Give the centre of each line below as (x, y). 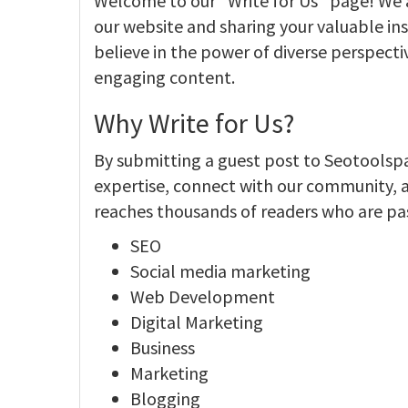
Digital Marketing (197, 322)
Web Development (203, 296)
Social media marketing (220, 271)
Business (163, 347)
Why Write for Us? (194, 123)
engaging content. (164, 77)
